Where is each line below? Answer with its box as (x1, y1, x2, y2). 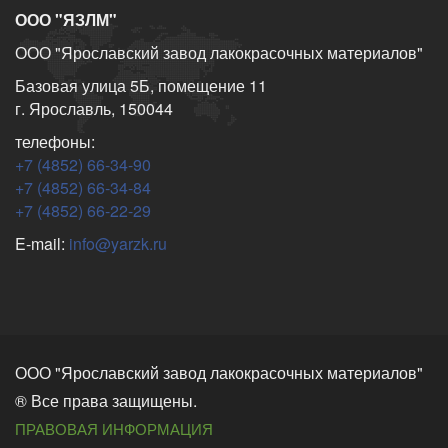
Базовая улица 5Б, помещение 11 (15, 74, 267, 98)
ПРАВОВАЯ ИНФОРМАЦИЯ (15, 418, 213, 440)
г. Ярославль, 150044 (15, 97, 173, 121)
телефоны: (15, 130, 95, 154)
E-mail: (15, 232, 69, 256)
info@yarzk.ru (69, 232, 167, 256)
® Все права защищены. (15, 389, 197, 413)
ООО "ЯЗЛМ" (15, 8, 117, 32)
